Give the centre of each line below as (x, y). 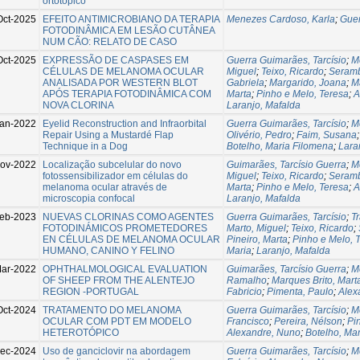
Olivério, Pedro (259, 135)
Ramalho (247, 280)
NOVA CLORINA (78, 105)
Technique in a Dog (85, 146)
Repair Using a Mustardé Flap (108, 135)
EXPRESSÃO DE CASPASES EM (116, 60)
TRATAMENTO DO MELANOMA (112, 310)
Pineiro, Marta (257, 239)
